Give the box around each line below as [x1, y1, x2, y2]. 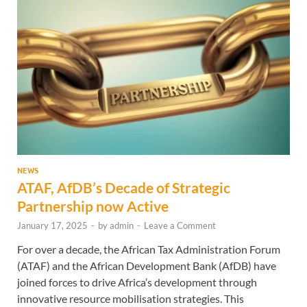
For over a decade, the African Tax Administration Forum [17, 243, 280, 256]
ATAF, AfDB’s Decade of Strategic [17, 179, 230, 197]
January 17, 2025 [17, 220, 88, 232]
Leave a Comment [144, 220, 216, 232]
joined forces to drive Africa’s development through [17, 275, 257, 289]
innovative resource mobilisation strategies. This [17, 292, 244, 306]
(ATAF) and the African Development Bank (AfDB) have [17, 259, 276, 273]
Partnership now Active [17, 197, 169, 215]
